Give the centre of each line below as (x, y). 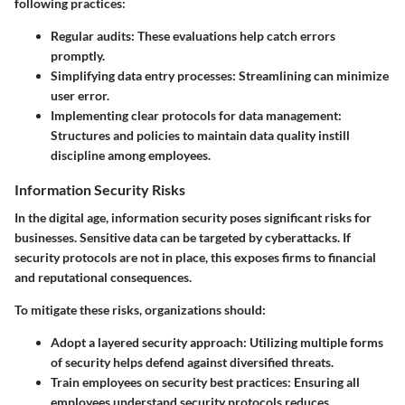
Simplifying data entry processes (141, 75)
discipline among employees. (131, 155)
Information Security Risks (100, 189)
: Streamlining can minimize (311, 75)
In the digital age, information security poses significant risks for (193, 218)
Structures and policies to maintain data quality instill (200, 135)
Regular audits (91, 35)
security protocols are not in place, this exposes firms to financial (195, 258)
